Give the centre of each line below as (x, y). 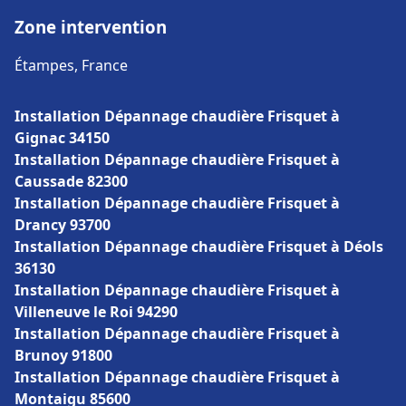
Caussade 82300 (71, 181)
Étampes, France (71, 65)
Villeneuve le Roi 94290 (96, 312)
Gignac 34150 (62, 138)
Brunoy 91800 (63, 355)
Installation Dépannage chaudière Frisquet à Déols (199, 246)
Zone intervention (91, 27)
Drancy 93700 (63, 225)
